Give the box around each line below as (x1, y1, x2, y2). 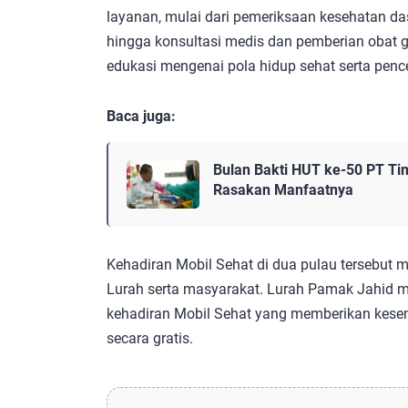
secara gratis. (107, 329, 193, 347)
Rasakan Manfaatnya (213, 180, 353, 199)
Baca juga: (107, 107, 176, 125)
